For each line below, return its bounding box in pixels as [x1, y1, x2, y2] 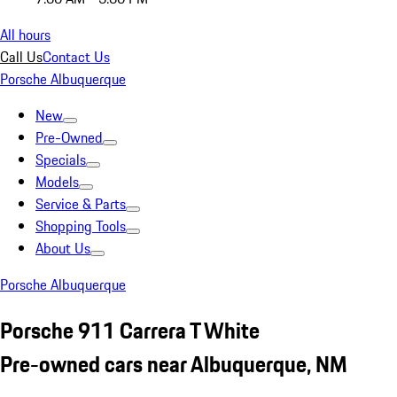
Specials [35, 149, 86, 170]
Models [35, 171, 79, 192]
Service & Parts [35, 193, 126, 214]
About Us [35, 237, 90, 259]
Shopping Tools [35, 215, 126, 237]
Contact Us [43, 46, 110, 67]
